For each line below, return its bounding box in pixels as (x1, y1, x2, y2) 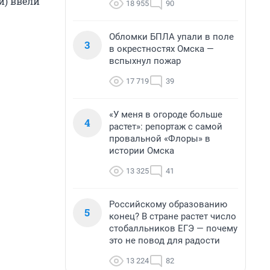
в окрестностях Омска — (109, 43, 214, 54)
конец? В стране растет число (109, 211, 236, 222)
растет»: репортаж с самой (109, 121, 222, 132)
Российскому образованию (109, 199, 227, 210)
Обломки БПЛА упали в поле (109, 31, 234, 42)
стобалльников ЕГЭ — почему (109, 223, 237, 234)
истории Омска (109, 145, 174, 156)
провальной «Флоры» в (109, 133, 210, 144)
